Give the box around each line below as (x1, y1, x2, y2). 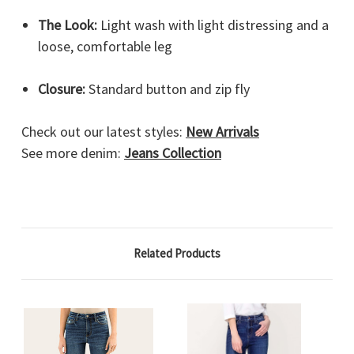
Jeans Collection (124, 144, 221, 163)
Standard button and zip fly (85, 80, 253, 99)
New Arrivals (186, 122, 259, 141)
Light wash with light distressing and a (96, 16, 329, 35)
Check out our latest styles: (21, 122, 186, 141)
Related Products (134, 246, 220, 262)
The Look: (37, 16, 97, 35)
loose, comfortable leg (37, 37, 172, 56)
